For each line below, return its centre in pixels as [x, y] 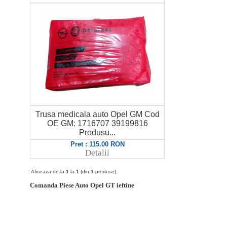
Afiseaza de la [48, 172]
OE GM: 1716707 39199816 [97, 123]
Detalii [97, 153]
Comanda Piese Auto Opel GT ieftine [82, 185]
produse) [105, 172]
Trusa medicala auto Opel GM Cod [97, 114]
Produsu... [97, 133]
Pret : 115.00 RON [97, 144]
